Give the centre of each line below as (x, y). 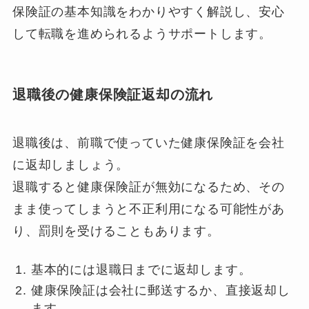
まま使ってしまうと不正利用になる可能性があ (148, 209)
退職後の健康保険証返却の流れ (113, 95)
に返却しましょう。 (71, 165)
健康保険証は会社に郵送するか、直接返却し (160, 291)
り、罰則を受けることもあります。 (116, 231)
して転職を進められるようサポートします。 (142, 34)
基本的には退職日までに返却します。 (141, 269)
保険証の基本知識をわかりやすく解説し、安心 (148, 12)
